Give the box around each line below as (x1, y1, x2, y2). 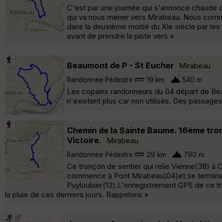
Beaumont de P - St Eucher (67, 60, 174, 70)
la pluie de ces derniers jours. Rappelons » (5, 189, 149, 199)
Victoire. (67, 135, 102, 145)
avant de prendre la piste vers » (67, 31, 174, 41)
